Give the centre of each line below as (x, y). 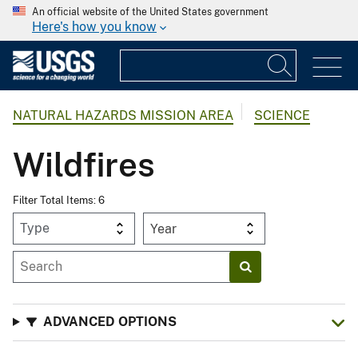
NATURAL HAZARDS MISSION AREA (123, 116)
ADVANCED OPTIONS (109, 321)
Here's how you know (94, 27)
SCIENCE (282, 116)
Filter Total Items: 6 (59, 200)
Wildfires (84, 165)
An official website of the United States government (150, 12)
